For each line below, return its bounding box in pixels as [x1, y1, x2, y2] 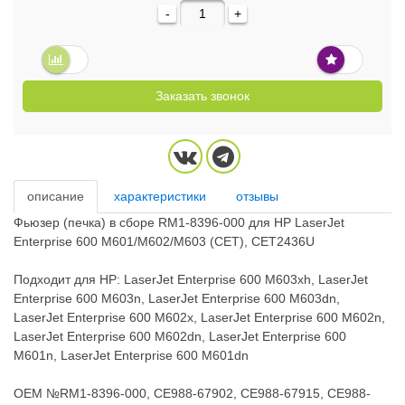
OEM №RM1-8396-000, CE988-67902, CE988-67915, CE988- [14, 385, 371, 400]
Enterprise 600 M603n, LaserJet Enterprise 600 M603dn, [14, 290, 340, 306]
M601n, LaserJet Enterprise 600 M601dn [14, 347, 249, 363]
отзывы [235, 188, 278, 203]
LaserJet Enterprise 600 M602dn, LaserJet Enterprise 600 [14, 328, 346, 344]
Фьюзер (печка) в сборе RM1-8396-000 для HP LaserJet [14, 214, 344, 230]
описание [27, 188, 84, 203]
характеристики [113, 188, 206, 203]
